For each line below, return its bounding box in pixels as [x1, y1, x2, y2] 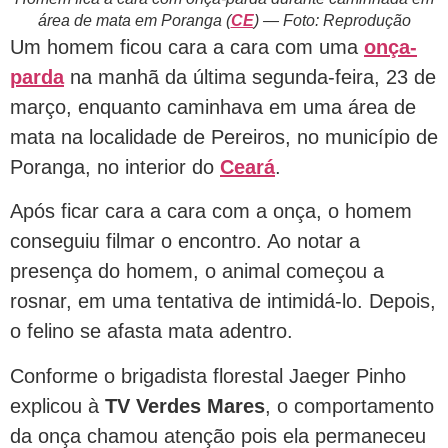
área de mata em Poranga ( [37, 12, 231, 29]
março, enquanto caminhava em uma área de [10, 96, 416, 118]
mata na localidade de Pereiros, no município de [10, 126, 438, 148]
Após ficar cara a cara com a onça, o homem [10, 200, 412, 223]
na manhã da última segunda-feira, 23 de [64, 66, 436, 88]
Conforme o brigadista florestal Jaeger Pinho [10, 364, 406, 387]
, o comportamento [265, 394, 434, 417]
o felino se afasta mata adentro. [10, 320, 293, 343]
